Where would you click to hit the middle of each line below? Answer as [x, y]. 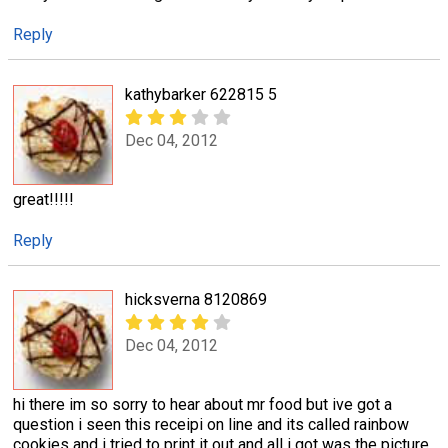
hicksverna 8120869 [196, 299]
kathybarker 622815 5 [201, 94]
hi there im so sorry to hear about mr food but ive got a [202, 404]
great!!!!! [43, 199]
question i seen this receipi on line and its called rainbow [211, 424]
